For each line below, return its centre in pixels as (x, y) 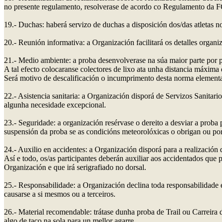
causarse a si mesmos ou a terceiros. (60, 194)
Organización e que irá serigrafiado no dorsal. (75, 167)
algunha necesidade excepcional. (55, 105)
